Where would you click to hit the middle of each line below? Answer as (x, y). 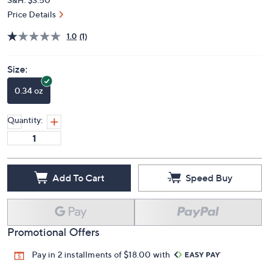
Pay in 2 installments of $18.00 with (102, 254)
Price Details (32, 14)
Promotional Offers (53, 232)
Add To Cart (78, 177)
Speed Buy (209, 177)
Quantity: (25, 120)
